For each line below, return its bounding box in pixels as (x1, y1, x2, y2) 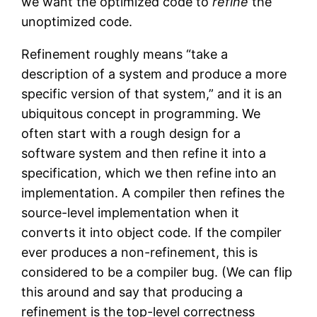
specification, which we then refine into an (21, 165, 277, 180)
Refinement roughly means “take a (21, 46, 229, 62)
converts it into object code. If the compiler (21, 224, 282, 240)
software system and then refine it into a (21, 145, 267, 161)
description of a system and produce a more (21, 66, 287, 81)
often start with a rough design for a (21, 125, 241, 141)
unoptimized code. (21, 13, 133, 29)
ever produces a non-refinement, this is (21, 244, 258, 260)
